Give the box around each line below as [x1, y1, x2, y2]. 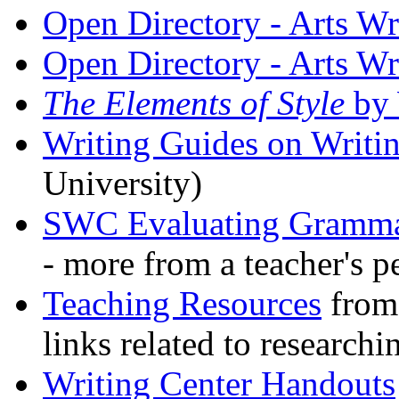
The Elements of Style [43, 83, 354, 122]
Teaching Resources [43, 283, 322, 322]
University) [43, 163, 202, 202]
